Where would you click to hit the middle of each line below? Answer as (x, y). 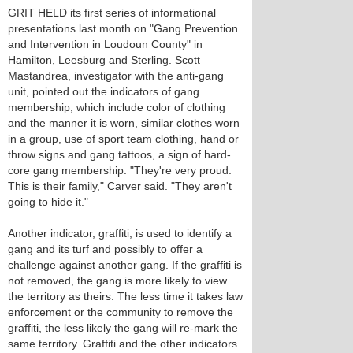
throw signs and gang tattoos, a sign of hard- (119, 154)
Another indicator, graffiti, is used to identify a (120, 233)
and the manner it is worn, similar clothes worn (124, 123)
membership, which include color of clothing (117, 107)
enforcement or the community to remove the (121, 312)
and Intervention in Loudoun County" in (105, 44)
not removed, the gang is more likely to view (117, 281)
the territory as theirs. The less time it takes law (125, 296)
